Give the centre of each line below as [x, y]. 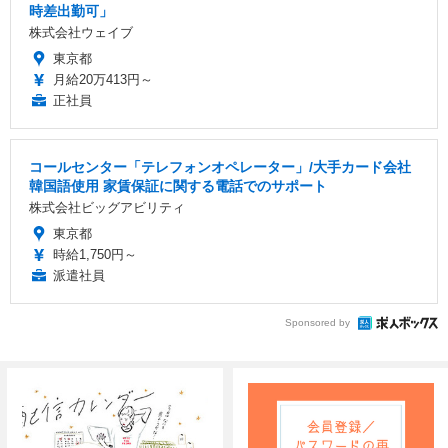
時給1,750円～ [95, 254]
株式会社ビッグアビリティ [107, 207]
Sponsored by [317, 323]
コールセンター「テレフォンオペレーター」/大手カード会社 [220, 166]
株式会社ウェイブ [81, 32]
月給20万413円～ [103, 79]
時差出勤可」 [71, 10]
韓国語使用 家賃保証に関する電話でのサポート [178, 185]
